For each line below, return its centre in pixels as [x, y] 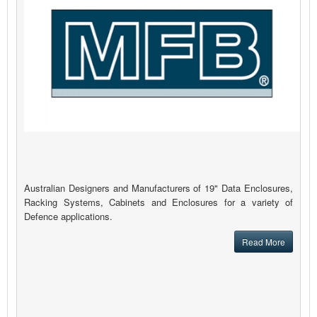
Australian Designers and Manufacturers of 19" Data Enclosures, [158, 188]
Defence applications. [68, 217]
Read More [264, 242]
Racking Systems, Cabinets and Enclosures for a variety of [158, 202]
